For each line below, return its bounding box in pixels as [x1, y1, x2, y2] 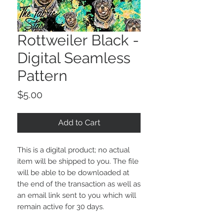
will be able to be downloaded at [17, 168, 129, 178]
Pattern [17, 67, 67, 85]
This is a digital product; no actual [17, 146, 130, 155]
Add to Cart [58, 118, 100, 128]
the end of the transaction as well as [17, 180, 141, 189]
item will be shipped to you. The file [17, 157, 139, 166]
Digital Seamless [17, 49, 130, 67]
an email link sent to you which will [17, 191, 136, 200]
